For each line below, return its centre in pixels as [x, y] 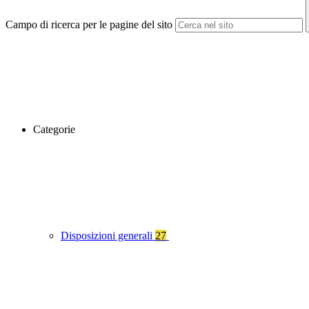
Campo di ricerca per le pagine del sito [89, 25]
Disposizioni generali [108, 236]
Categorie [54, 130]
